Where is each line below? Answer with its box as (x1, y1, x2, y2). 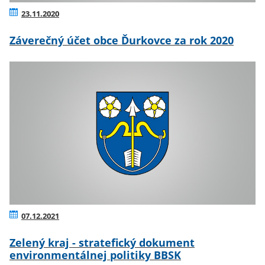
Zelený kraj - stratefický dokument (9, 235, 195, 250)
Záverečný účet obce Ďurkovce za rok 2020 (9, 33, 234, 47)
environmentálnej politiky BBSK (9, 248, 181, 263)
